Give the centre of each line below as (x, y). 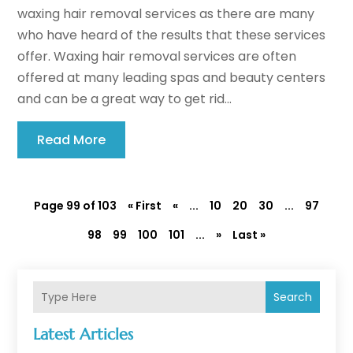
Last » (249, 235)
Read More (72, 140)
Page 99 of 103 (75, 206)
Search (292, 297)
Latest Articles (84, 335)
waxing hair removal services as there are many (166, 14)
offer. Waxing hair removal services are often (157, 57)
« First (145, 206)
